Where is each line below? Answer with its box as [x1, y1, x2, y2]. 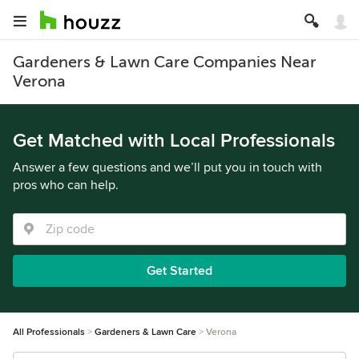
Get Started [147, 263, 212, 279]
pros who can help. [13, 177, 119, 193]
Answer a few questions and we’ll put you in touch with [13, 159, 322, 175]
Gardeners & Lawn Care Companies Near [13, 53, 317, 71]
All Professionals [13, 326, 85, 338]
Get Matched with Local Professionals [13, 129, 335, 152]
